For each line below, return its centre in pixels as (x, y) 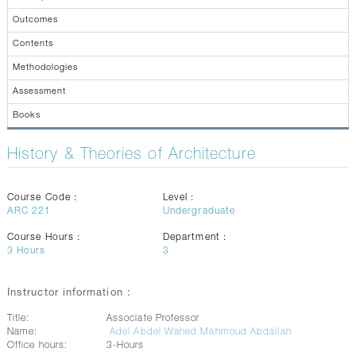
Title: (18, 319)
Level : (178, 198)
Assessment (39, 92)
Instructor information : (69, 294)
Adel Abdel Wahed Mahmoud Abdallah (201, 332)
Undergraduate (199, 211)
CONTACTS (41, 9)
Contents (33, 44)
